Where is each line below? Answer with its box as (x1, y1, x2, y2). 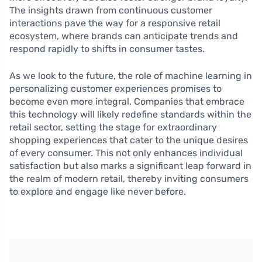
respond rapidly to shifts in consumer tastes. (9, 43, 205, 54)
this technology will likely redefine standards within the (9, 108, 251, 120)
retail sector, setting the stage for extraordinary (9, 121, 217, 133)
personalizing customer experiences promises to (9, 82, 222, 94)
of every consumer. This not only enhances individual (9, 147, 243, 158)
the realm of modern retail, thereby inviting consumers (9, 173, 249, 184)
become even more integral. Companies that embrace (9, 95, 244, 107)
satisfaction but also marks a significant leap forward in (9, 160, 251, 171)
